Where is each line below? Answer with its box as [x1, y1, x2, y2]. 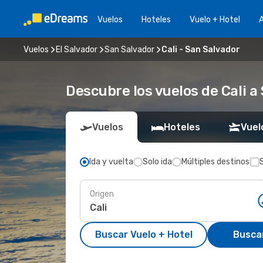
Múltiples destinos [181, 157, 249, 167]
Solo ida [143, 157, 172, 167]
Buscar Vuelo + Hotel [95, 229, 193, 240]
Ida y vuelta [89, 157, 133, 167]
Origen [90, 188, 114, 199]
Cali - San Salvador [161, 44, 240, 55]
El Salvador [56, 44, 97, 55]
